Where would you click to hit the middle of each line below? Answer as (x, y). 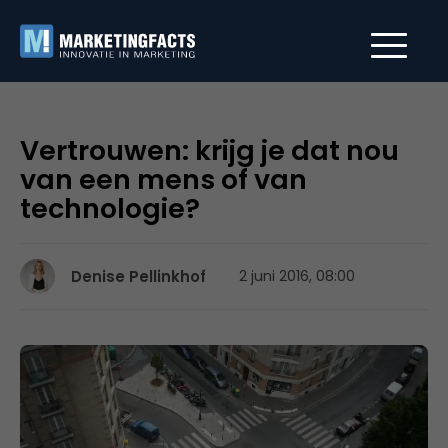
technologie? (110, 208)
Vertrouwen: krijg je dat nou (209, 150)
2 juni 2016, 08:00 (297, 276)
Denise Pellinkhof (138, 276)
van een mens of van (163, 179)
